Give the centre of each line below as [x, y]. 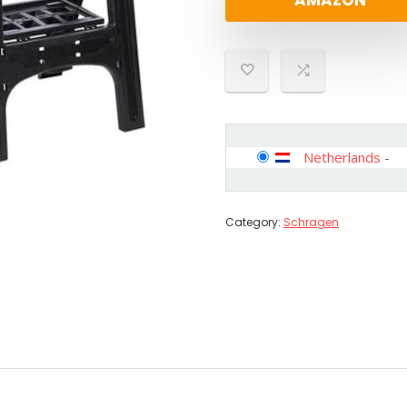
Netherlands [342, 157]
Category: [254, 222]
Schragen [311, 222]
